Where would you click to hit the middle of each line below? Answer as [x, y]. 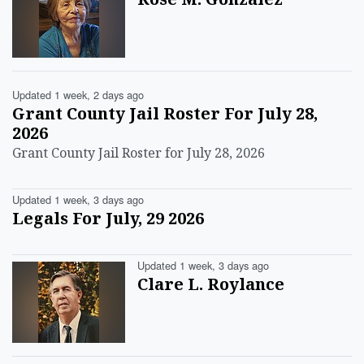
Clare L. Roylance [211, 284]
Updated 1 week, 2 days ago [78, 95]
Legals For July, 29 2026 [108, 219]
